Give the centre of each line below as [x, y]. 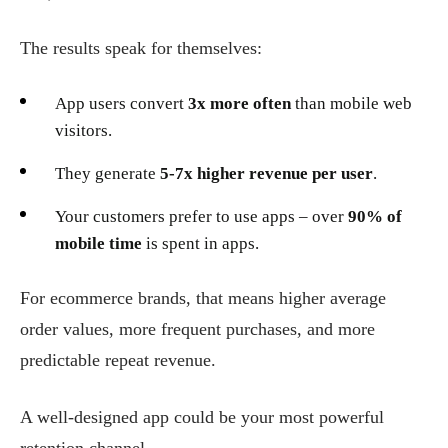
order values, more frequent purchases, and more [197, 328]
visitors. [83, 130]
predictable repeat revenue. [118, 359]
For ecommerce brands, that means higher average [203, 297]
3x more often [239, 103]
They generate [107, 173]
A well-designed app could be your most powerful [202, 416]
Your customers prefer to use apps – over [201, 216]
